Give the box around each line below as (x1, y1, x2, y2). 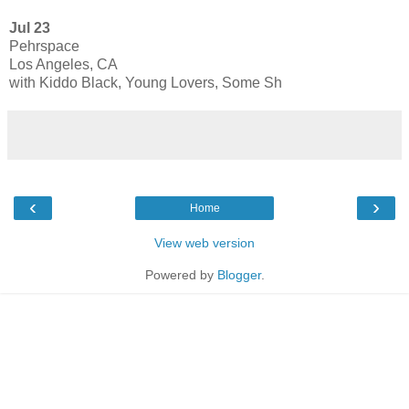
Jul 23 (9, 19, 54, 36)
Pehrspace (9, 37, 79, 54)
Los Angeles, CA (9, 56, 118, 72)
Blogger (216, 267, 261, 282)
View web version (154, 235, 255, 250)
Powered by (144, 267, 217, 282)
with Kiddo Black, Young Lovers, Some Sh (9, 74, 282, 90)
